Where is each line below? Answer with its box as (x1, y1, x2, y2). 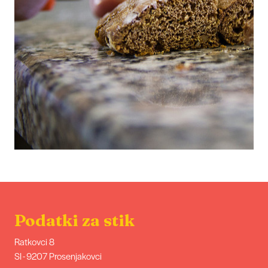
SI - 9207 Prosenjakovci (14, 249, 102, 262)
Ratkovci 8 (14, 234, 54, 248)
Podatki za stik (14, 209, 135, 230)
